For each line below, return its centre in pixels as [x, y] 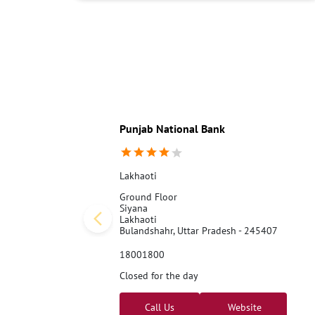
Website [243, 307]
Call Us [159, 307]
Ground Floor [148, 197]
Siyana [133, 208]
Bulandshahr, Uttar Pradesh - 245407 [198, 230]
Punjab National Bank [172, 128]
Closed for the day [159, 275]
